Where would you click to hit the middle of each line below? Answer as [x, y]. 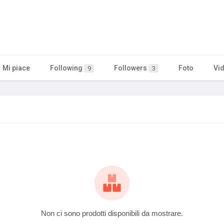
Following [67, 68]
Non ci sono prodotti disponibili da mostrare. [112, 213]
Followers [131, 68]
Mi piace [16, 68]
